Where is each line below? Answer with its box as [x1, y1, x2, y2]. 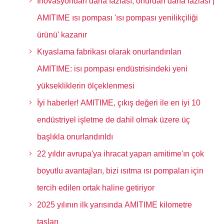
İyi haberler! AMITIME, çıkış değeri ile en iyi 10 [36, 98, 200, 107]
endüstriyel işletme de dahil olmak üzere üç [36, 115, 190, 124]
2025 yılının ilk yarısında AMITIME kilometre [36, 200, 192, 209]
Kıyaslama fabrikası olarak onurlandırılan [36, 47, 181, 56]
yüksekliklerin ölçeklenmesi [36, 81, 134, 90]
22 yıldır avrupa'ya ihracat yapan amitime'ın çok [36, 149, 204, 158]
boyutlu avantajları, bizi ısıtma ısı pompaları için [36, 166, 203, 175]
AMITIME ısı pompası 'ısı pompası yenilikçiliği [36, 13, 198, 22]
